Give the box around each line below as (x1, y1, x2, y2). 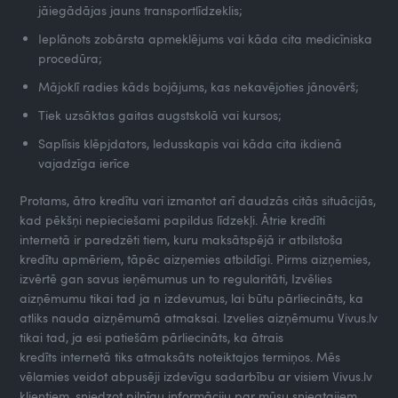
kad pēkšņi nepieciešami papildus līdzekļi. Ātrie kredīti (20, 211, 326, 228)
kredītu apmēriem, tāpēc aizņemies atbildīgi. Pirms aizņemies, (20, 250, 371, 267)
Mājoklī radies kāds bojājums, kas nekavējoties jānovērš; (38, 77, 360, 95)
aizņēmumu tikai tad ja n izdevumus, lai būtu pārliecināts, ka (20, 289, 364, 306)
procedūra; (38, 49, 103, 67)
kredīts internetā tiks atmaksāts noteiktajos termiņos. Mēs (20, 347, 341, 365)
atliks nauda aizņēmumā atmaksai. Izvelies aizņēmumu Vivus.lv (20, 308, 378, 326)
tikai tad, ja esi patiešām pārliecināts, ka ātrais (20, 328, 284, 346)
